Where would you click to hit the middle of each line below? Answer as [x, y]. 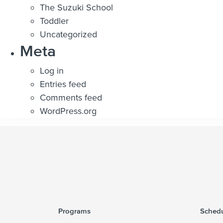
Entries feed [63, 84]
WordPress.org [68, 111]
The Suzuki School [76, 7]
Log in [52, 70]
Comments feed [71, 97]
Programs [74, 211]
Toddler [54, 21]
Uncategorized [68, 34]
